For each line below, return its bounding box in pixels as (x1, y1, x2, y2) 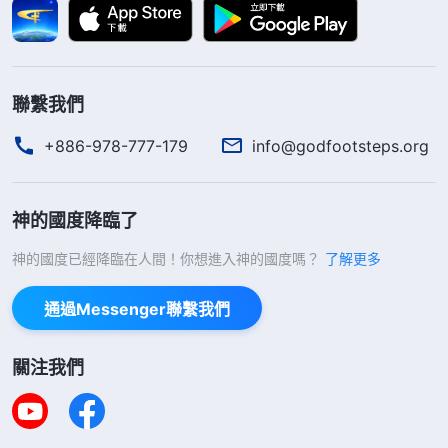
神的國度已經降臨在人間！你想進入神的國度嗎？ (12, 249, 320, 267)
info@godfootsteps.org (252, 135, 429, 156)
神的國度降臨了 (12, 209, 138, 231)
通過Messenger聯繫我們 (44, 298, 230, 319)
